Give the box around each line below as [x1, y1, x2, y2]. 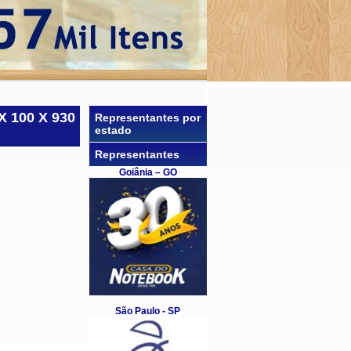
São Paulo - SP [115, 306, 180, 317]
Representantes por [94, 111, 201, 124]
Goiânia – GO [118, 167, 177, 178]
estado [94, 124, 132, 136]
